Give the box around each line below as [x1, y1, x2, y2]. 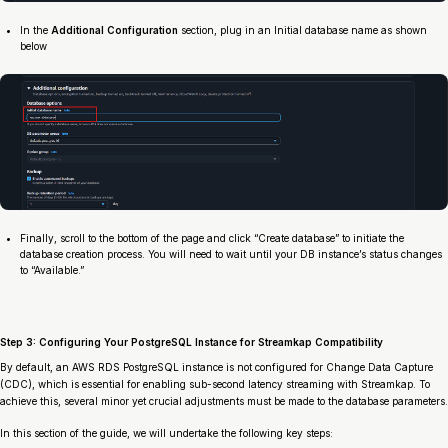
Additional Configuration [51, 24, 178, 37]
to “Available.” [20, 264, 84, 277]
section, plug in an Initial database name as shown [178, 24, 427, 37]
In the [20, 24, 51, 37]
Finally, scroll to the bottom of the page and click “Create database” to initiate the [20, 232, 404, 245]
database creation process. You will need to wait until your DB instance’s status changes [20, 248, 442, 261]
